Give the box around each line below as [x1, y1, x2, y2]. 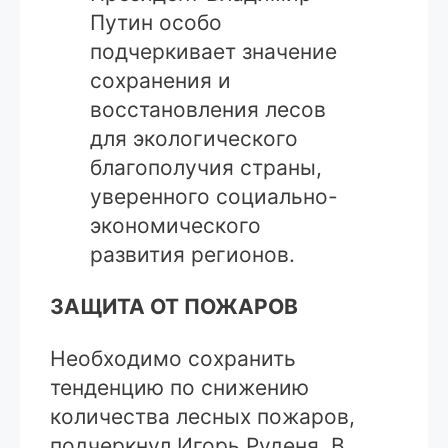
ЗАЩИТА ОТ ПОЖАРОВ [50, 293, 298, 319]
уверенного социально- [90, 183, 338, 209]
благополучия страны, [90, 154, 322, 180]
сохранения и [90, 67, 231, 93]
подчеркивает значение [90, 38, 337, 64]
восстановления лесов [90, 96, 326, 122]
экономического [90, 212, 261, 238]
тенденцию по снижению [50, 374, 309, 400]
